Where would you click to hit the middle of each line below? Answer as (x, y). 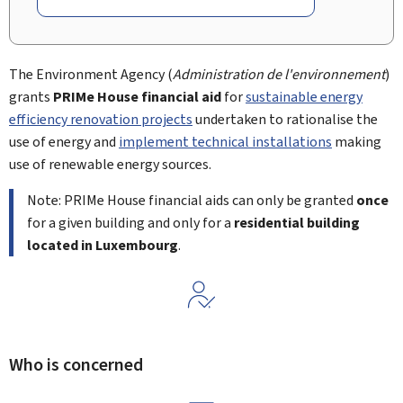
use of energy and (64, 142)
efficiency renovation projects (101, 119)
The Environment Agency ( (91, 74)
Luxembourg (137, 245)
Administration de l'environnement (279, 74)
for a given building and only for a (130, 223)
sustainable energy (304, 97)
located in (60, 245)
